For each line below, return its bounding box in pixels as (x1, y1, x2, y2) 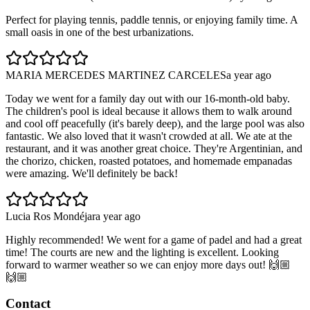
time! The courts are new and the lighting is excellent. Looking (6, 246, 279, 258)
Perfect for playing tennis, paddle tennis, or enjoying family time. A (6, 13, 298, 26)
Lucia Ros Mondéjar (6, 210, 95, 222)
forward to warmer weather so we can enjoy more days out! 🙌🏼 (6, 258, 291, 271)
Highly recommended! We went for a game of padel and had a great (6, 233, 302, 246)
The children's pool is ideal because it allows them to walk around (6, 104, 292, 117)
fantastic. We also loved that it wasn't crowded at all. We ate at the (6, 129, 292, 142)
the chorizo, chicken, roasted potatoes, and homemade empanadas (6, 154, 292, 167)
